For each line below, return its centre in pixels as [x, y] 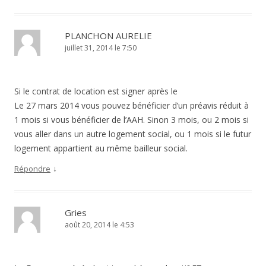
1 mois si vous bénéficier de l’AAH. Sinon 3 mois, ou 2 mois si [132, 120]
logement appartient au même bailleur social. [101, 148]
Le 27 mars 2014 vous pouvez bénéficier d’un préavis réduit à [132, 106]
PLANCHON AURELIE [108, 36]
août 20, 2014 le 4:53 [99, 225]
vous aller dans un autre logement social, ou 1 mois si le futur [133, 134]
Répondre [32, 169]
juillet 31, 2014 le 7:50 [101, 48]
